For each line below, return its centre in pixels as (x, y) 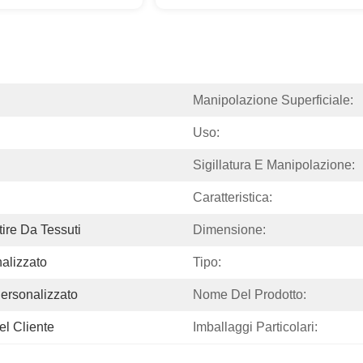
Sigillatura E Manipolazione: (274, 165)
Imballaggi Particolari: (255, 327)
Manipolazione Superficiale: (273, 100)
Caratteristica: (233, 197)
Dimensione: (229, 230)
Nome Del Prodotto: (250, 295)
